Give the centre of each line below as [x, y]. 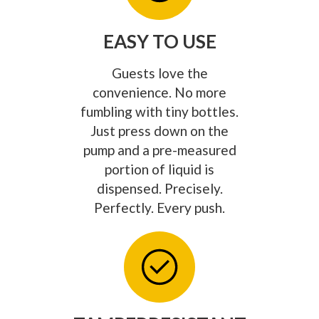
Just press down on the [159, 130]
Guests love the [159, 73]
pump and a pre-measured [159, 150]
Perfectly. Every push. [159, 207]
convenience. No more [159, 92]
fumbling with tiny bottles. [159, 111]
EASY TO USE [159, 41]
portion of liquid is [159, 169]
